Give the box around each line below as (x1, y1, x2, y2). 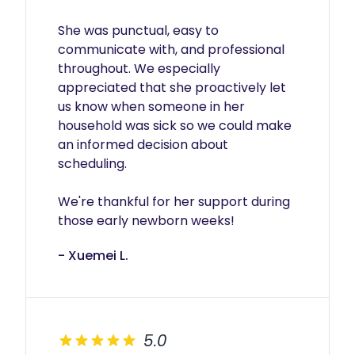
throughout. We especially (58, 59, 220, 78)
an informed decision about (58, 136, 228, 154)
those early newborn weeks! (58, 212, 235, 230)
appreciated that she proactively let (58, 78, 286, 97)
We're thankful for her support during (58, 193, 290, 211)
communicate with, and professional (58, 40, 284, 59)
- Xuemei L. (58, 246, 128, 265)
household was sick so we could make (58, 116, 292, 135)
